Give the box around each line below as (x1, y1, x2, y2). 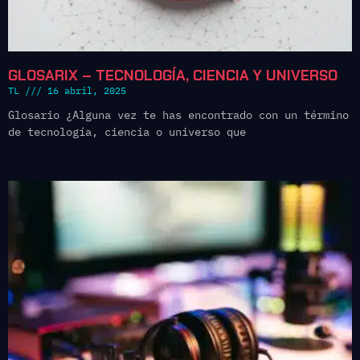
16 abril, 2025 (42, 84, 126, 96)
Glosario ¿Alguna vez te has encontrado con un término (8, 107, 349, 122)
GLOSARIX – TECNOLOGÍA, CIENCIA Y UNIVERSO (8, 65, 337, 85)
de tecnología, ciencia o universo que (8, 124, 246, 139)
